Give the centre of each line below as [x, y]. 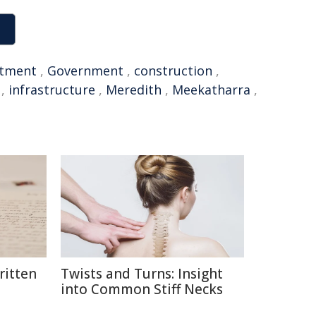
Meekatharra [211, 90]
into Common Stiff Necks [142, 289]
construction [173, 71]
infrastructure [52, 90]
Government [85, 71]
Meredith [134, 90]
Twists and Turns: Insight [142, 274]
